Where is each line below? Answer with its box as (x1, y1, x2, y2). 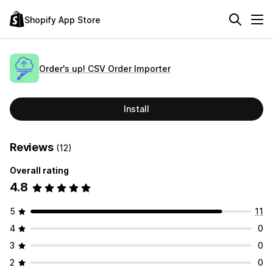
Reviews (10, 141, 56, 154)
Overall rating (10, 165, 69, 175)
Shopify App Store (24, 14, 101, 25)
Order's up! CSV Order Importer (39, 63, 171, 74)
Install (124, 104, 149, 114)
